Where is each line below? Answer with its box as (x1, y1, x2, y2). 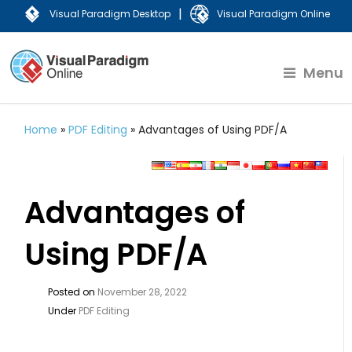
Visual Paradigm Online (216, 7, 330, 20)
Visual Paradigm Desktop (49, 7, 170, 20)
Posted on (48, 285, 98, 299)
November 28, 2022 (97, 285, 188, 299)
